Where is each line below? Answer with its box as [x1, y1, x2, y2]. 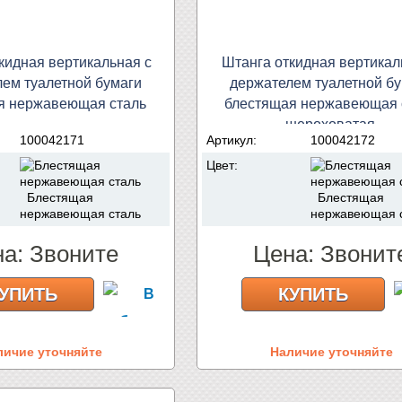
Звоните [30, 240, 118, 267]
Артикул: [206, 132, 260, 147]
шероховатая [285, 116, 375, 132]
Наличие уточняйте [269, 344, 393, 359]
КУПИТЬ [278, 284, 348, 304]
